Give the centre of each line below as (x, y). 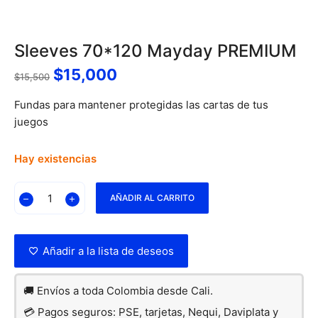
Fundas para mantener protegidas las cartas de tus (141, 105)
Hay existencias (55, 159)
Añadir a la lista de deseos (108, 251)
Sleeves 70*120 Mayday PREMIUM (155, 51)
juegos (31, 122)
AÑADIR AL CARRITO (152, 198)
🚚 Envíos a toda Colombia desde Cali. (118, 291)
